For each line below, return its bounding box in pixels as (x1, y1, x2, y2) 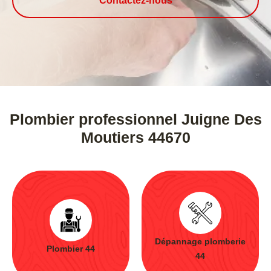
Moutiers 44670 (80, 129, 191, 146)
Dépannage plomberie (155, 237, 246, 246)
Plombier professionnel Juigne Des (9, 111, 262, 128)
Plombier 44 (47, 244, 95, 253)
